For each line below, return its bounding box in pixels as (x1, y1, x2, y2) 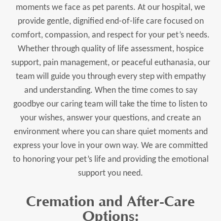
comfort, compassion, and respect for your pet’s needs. (11, 31, 210, 40)
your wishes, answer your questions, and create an (20, 113, 201, 123)
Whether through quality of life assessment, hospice (17, 44, 204, 54)
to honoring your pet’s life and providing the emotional (12, 155, 209, 164)
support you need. (78, 169, 143, 178)
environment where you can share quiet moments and (13, 127, 208, 137)
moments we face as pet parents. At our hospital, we (16, 3, 205, 12)
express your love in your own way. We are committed (13, 141, 208, 150)
